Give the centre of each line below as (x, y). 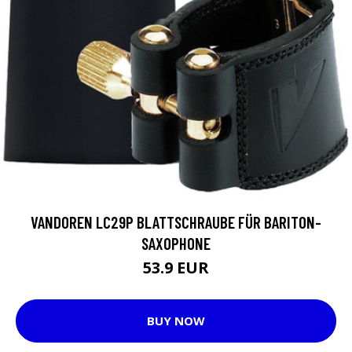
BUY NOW (176, 321)
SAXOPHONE (176, 243)
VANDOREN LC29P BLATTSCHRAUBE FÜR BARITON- (176, 222)
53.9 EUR (176, 267)
